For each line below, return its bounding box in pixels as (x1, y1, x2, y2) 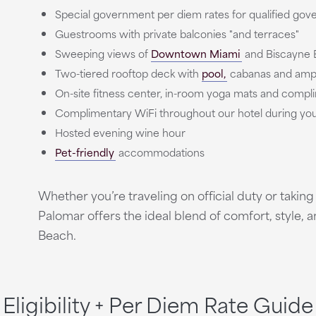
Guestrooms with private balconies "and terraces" (54, 25, 299, 42)
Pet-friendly (54, 144, 114, 160)
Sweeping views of (54, 45, 151, 61)
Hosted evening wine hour (54, 124, 186, 140)
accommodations (115, 144, 205, 160)
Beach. (37, 225, 76, 243)
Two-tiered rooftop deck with (54, 65, 202, 81)
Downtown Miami (150, 45, 241, 61)
